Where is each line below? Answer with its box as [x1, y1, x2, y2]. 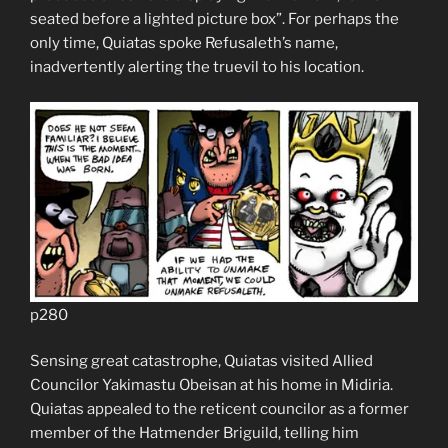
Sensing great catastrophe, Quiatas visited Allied [30, 352, 373, 370]
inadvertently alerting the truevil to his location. [30, 58, 364, 76]
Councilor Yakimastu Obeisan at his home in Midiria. [30, 376, 393, 394]
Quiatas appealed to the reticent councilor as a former [30, 400, 409, 418]
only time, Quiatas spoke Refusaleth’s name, [30, 34, 338, 52]
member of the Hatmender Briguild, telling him [30, 424, 359, 442]
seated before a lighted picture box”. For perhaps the [30, 10, 399, 28]
